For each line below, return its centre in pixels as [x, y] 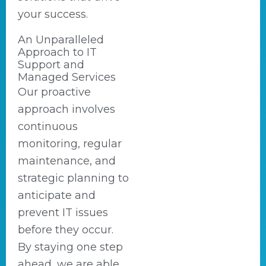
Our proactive [54, 92]
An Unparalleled [61, 40]
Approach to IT [57, 52]
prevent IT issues [63, 213]
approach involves [66, 109]
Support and [51, 65]
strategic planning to [73, 178]
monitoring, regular [70, 144]
